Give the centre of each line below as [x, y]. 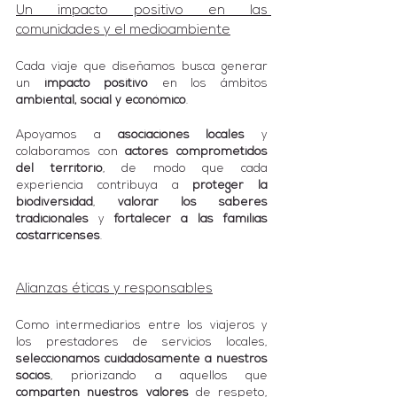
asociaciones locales [181, 135]
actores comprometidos [197, 152]
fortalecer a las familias [191, 219]
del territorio [59, 168]
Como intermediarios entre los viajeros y [142, 325]
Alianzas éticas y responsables [114, 289]
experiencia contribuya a [105, 185]
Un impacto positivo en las [142, 11]
